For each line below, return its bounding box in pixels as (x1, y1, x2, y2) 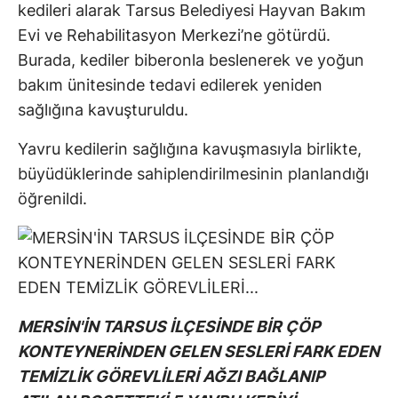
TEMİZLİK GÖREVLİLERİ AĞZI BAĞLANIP (18, 366, 325, 386)
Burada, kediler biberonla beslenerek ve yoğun (18, 50, 364, 69)
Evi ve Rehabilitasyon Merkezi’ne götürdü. (18, 25, 330, 44)
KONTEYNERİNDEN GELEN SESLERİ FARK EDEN (18, 341, 379, 361)
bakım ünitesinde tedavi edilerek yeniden (18, 75, 322, 94)
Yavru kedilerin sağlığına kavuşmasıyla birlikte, (18, 139, 362, 158)
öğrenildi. (18, 188, 87, 208)
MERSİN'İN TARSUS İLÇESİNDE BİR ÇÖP (18, 316, 321, 336)
